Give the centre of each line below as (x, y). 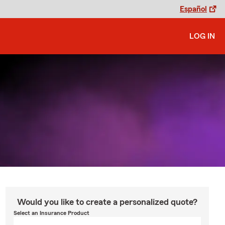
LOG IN (202, 36)
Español (193, 9)
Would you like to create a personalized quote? (107, 202)
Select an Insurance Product (51, 213)
